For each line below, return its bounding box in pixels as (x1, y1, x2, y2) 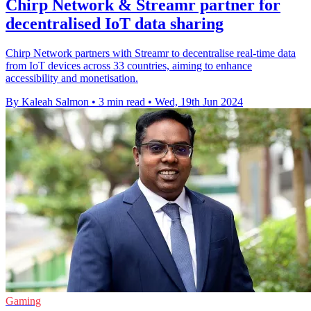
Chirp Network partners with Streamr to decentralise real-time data (6, 47, 296, 60)
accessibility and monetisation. (6, 72, 138, 85)
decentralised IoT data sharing (6, 15, 224, 33)
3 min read (99, 96, 145, 108)
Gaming (6, 295, 41, 308)
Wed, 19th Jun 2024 (155, 96, 243, 108)
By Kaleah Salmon (6, 96, 89, 108)
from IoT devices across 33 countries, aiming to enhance (6, 60, 252, 72)
